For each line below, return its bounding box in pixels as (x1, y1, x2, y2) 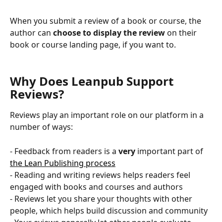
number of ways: (10, 121, 73, 133)
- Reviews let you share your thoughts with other (10, 193, 194, 204)
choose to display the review (51, 27, 165, 39)
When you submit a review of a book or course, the (10, 15, 203, 27)
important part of (135, 145, 205, 157)
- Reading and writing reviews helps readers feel (10, 169, 192, 180)
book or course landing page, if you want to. (10, 39, 176, 51)
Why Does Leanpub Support (10, 73, 176, 90)
